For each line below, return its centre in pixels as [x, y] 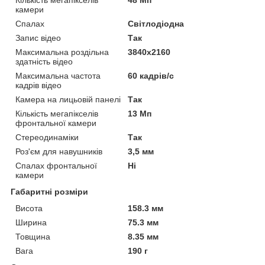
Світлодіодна [156, 24]
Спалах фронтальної [56, 166]
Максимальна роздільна [62, 52]
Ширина [31, 223]
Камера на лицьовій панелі [68, 100]
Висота [29, 209]
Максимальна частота [58, 76]
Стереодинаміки [47, 138]
